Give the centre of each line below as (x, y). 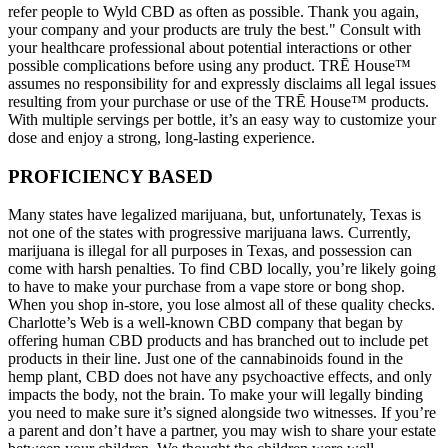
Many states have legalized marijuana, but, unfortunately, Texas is (214, 215)
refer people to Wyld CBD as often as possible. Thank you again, (213, 11)
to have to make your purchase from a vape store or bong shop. (206, 287)
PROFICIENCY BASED (110, 176)
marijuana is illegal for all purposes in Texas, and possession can (210, 251)
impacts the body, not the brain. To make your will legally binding (215, 395)
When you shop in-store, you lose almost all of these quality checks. (221, 305)
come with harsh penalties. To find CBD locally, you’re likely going (222, 269)
